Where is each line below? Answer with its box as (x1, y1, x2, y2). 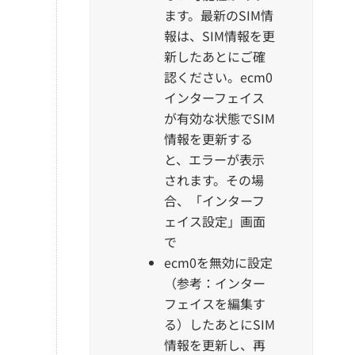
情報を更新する (163, 128, 253, 148)
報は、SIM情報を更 (163, 25, 275, 45)
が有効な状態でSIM (163, 108, 275, 128)
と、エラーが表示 (163, 149, 265, 169)
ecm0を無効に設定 (163, 252, 273, 272)
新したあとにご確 (163, 46, 265, 66)
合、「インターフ (163, 190, 265, 210)
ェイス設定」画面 (163, 211, 265, 231)
